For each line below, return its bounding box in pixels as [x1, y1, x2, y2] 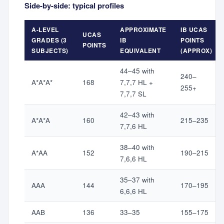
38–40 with [120, 142, 154, 152]
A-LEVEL [31, 25, 59, 34]
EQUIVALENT [120, 46, 160, 55]
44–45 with [120, 66, 154, 76]
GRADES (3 [31, 35, 67, 45]
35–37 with [120, 175, 154, 185]
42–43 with [120, 110, 154, 120]
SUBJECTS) [31, 46, 68, 55]
